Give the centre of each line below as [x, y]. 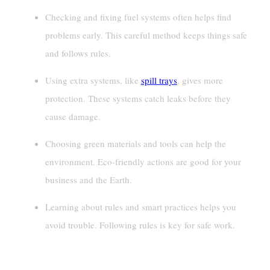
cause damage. [73, 117]
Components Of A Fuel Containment [131, 259]
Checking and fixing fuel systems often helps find [138, 17]
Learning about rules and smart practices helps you [140, 207]
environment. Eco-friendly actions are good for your [143, 162]
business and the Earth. [88, 180]
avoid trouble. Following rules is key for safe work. [140, 225]
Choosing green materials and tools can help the [135, 144]
